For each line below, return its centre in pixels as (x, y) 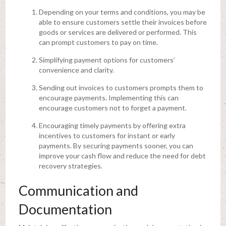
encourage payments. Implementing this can (108, 97)
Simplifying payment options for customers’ (107, 60)
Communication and (78, 190)
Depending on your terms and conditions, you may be (122, 12)
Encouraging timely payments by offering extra (112, 125)
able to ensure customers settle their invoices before (123, 22)
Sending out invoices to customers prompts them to (121, 87)
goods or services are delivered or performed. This (118, 32)
